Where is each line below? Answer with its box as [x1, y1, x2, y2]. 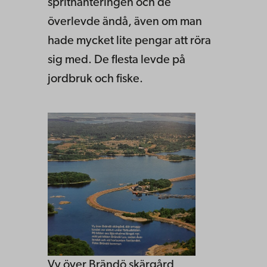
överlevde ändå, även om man [48, 15, 202, 28]
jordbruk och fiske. [48, 73, 143, 85]
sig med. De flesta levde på [48, 54, 185, 66]
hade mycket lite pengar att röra [48, 35, 211, 47]
